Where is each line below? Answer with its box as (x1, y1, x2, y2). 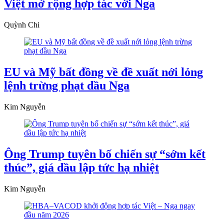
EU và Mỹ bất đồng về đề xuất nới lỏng (4, 65, 203, 79)
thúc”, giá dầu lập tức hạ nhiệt (4, 160, 159, 174)
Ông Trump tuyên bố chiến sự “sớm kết (4, 147, 205, 160)
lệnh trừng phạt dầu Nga (4, 79, 129, 92)
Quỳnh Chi (4, 20, 39, 29)
